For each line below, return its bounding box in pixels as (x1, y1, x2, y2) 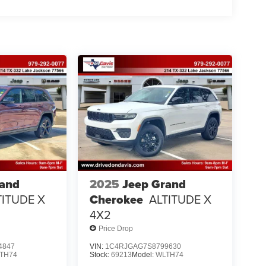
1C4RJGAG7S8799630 (104, 242, 181, 251)
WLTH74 (155, 251, 183, 259)
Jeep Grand (122, 175, 186, 194)
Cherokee (89, 191, 143, 209)
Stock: (89, 251, 111, 259)
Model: (131, 251, 156, 259)
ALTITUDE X (148, 191, 211, 208)
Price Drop (98, 224, 133, 233)
